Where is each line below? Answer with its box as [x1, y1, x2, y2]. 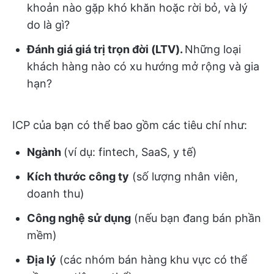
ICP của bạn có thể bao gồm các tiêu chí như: [12, 119, 247, 131]
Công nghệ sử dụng [27, 212, 131, 224]
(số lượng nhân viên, [129, 170, 238, 183]
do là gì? [27, 18, 70, 31]
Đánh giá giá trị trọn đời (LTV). [27, 43, 185, 56]
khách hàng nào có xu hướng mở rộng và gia [27, 60, 259, 73]
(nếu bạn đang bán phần [131, 212, 261, 224]
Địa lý [27, 253, 56, 266]
